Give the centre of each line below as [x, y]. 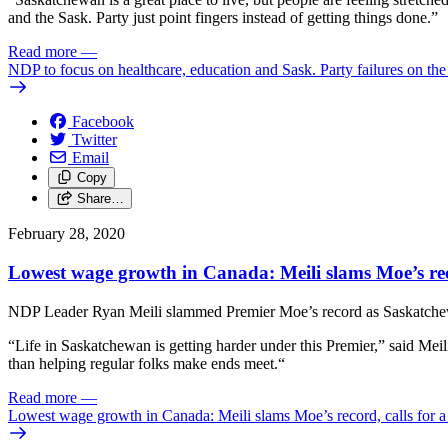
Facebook [103, 122]
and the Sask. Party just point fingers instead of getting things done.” [223, 18]
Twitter [94, 140]
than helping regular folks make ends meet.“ [146, 363]
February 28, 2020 [66, 234]
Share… [100, 199]
